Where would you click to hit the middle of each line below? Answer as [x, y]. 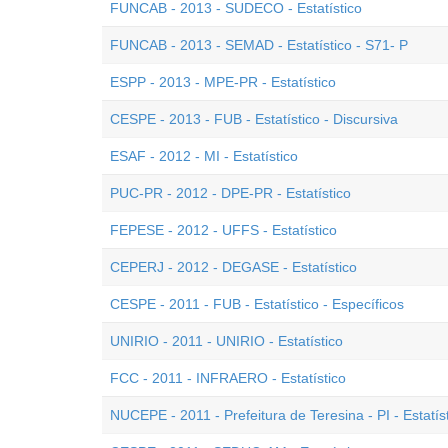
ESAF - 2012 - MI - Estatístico [204, 156]
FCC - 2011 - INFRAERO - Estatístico [228, 378]
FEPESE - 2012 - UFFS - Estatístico [223, 230]
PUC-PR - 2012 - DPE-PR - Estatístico [230, 193]
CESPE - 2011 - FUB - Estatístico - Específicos [257, 304]
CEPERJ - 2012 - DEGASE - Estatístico [233, 267]
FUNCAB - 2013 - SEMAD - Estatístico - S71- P [259, 45]
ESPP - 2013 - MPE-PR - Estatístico [223, 82]
